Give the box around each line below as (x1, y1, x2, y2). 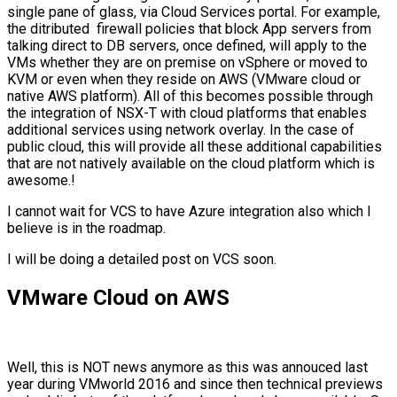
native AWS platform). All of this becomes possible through (7, 87, 373, 105)
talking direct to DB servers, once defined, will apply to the (7, 36, 367, 54)
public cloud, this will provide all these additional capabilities (7, 137, 382, 155)
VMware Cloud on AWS (7, 284, 230, 310)
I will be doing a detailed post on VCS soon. (7, 250, 276, 268)
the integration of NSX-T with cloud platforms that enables (7, 104, 367, 121)
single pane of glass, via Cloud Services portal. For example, (7, 3, 380, 20)
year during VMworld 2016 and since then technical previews (7, 375, 383, 393)
